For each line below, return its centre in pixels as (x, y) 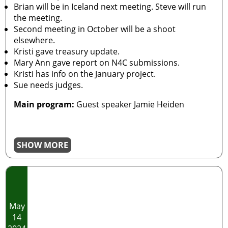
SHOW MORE (43, 145)
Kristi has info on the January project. (85, 74)
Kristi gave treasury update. (67, 51)
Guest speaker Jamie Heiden (130, 104)
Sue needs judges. (49, 85)
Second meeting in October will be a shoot (95, 29)
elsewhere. (35, 40)
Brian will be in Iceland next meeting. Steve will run (110, 7)
